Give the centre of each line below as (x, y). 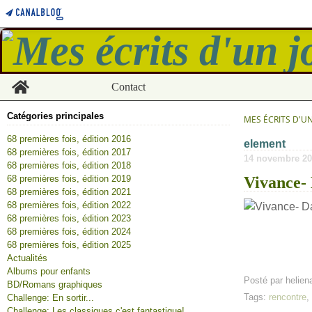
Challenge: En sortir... (50, 298)
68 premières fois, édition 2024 (69, 232)
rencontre (288, 297)
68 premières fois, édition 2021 (69, 192)
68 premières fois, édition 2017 (69, 152)
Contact (128, 87)
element (265, 144)
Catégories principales (55, 116)
